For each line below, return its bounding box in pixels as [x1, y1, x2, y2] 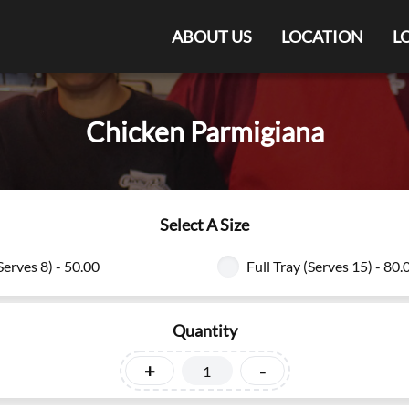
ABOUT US [172, 26, 252, 47]
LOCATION [281, 26, 363, 47]
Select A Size [160, 215, 249, 235]
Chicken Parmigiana [85, 115, 324, 148]
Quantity [172, 320, 237, 341]
